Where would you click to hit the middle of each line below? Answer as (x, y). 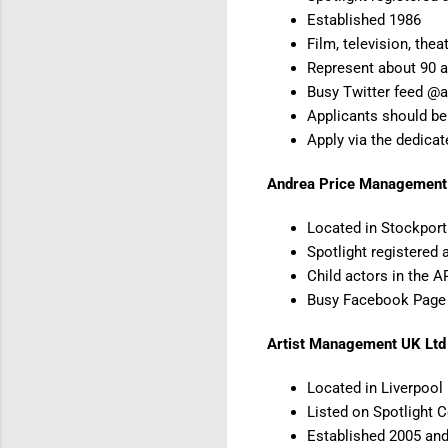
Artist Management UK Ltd (356, 343)
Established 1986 (364, 20)
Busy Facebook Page (376, 299)
